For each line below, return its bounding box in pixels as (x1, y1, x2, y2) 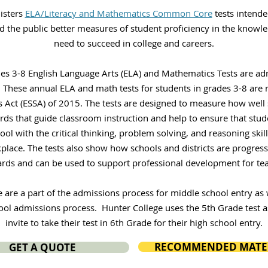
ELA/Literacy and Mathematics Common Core (25, 7, 212, 19)
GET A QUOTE (8, 240, 76, 254)
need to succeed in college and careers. (53, 37, 214, 49)
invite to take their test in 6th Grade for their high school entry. (5, 217, 263, 229)
